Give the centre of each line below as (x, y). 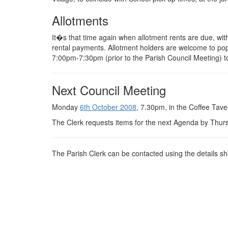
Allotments (80, 20)
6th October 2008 (108, 107)
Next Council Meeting (109, 90)
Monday (66, 107)
